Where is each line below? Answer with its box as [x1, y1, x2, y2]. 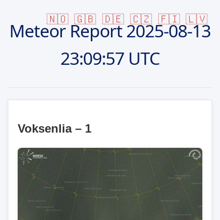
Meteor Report [9, 18, 126, 42]
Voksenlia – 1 [18, 121, 92, 135]
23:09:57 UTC [60, 46, 160, 70]
